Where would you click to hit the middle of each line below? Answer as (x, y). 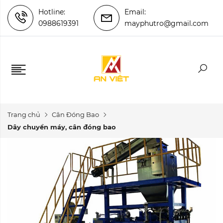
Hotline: (52, 12)
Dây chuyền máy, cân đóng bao (62, 127)
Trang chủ (24, 114)
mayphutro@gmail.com (167, 23)
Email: (135, 12)
